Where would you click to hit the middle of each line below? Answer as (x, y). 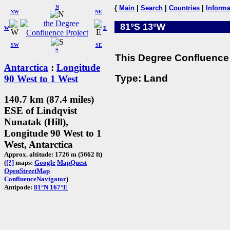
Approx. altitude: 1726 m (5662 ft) (53, 155)
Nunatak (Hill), (36, 122)
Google (45, 163)
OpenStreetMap (27, 171)
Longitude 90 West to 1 (53, 133)
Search (152, 8)
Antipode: (19, 187)
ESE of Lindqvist (41, 111)
